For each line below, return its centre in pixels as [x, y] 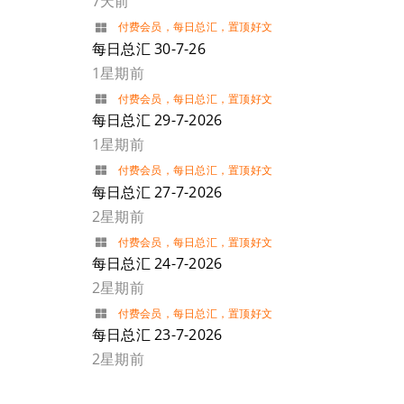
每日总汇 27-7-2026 [157, 192]
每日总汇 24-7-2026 [157, 264]
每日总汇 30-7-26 [148, 48]
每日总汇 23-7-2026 [157, 335]
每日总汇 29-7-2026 [157, 120]
